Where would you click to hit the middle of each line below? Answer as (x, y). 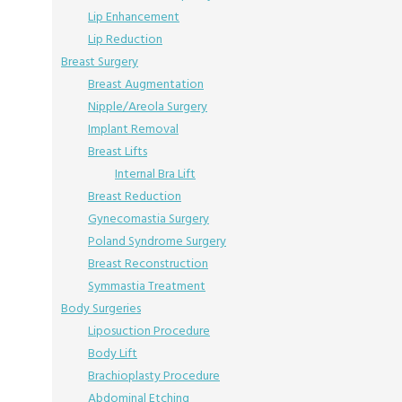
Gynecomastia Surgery (149, 218)
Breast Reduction (135, 196)
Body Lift (113, 353)
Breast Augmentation (146, 84)
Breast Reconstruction (148, 263)
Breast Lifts (118, 151)
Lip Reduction (125, 39)
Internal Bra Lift (155, 174)
